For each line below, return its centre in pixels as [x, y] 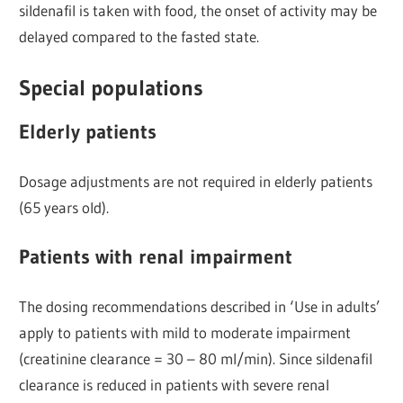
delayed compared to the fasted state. [139, 37]
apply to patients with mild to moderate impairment [185, 333]
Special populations [112, 87]
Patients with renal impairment [156, 256]
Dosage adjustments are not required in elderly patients [196, 182]
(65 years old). [64, 208]
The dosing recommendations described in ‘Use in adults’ [200, 307]
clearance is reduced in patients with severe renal [175, 385]
